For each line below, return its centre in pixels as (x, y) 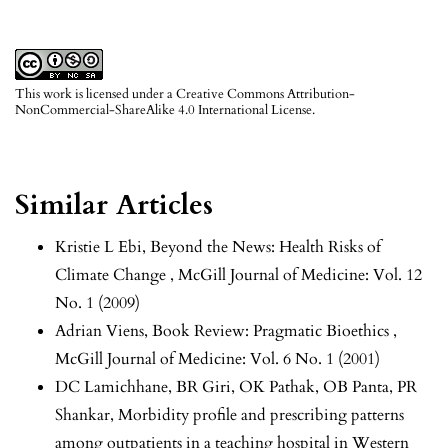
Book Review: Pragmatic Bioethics (272, 331)
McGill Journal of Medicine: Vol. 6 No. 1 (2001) (217, 359)
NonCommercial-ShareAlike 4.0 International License (163, 110)
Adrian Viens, (103, 331)
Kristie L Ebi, (102, 247)
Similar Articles (114, 205)
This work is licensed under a (95, 94)
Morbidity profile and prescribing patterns (261, 415)
